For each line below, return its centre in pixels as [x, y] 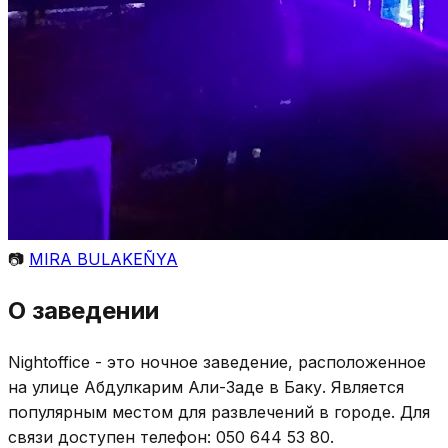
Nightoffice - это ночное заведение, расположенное [217, 361]
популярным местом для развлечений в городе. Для [219, 411]
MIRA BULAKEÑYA [103, 258]
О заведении [83, 310]
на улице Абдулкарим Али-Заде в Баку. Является [206, 386]
